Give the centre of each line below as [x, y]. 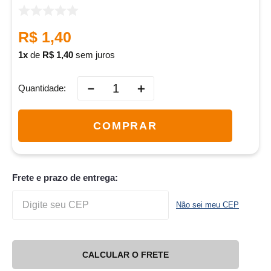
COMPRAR [125, 126]
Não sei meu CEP [207, 205]
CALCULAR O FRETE [126, 254]
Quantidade [41, 88]
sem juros [94, 55]
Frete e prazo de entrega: [65, 178]
